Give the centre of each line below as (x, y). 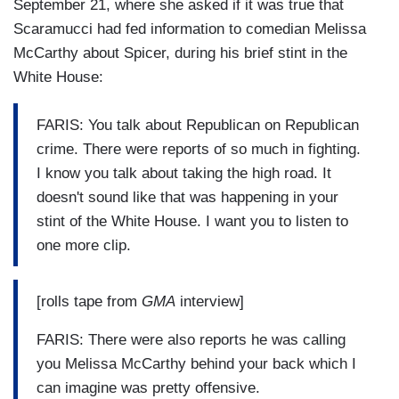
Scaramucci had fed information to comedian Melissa (190, 29)
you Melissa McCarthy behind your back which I (196, 363)
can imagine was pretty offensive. (148, 387)
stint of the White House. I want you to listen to (192, 221)
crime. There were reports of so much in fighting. (199, 149)
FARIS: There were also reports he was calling (191, 339)
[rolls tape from (89, 301)
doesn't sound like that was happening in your (187, 197)
